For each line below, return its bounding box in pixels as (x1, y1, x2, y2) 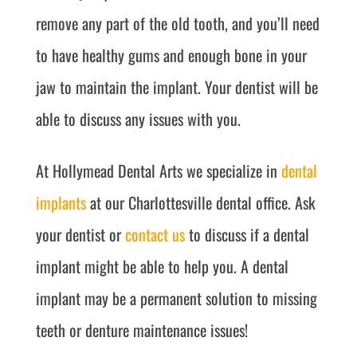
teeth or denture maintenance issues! (35, 318, 248, 342)
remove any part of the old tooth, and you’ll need (35, 11, 320, 35)
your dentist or (35, 222, 125, 246)
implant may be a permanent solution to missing (35, 286, 317, 310)
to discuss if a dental (184, 222, 309, 246)
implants (35, 190, 86, 214)
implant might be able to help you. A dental (35, 254, 288, 278)
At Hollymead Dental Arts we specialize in (35, 159, 281, 182)
